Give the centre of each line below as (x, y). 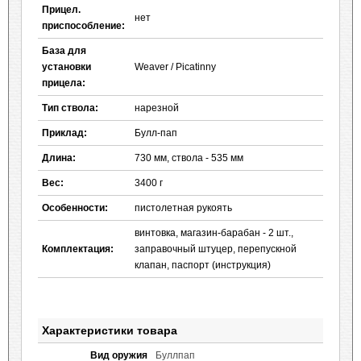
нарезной (157, 108)
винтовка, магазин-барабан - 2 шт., (214, 233)
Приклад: (64, 133)
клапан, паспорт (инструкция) (203, 265)
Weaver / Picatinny (175, 67)
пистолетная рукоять (183, 208)
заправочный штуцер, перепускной (216, 249)
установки (66, 67)
